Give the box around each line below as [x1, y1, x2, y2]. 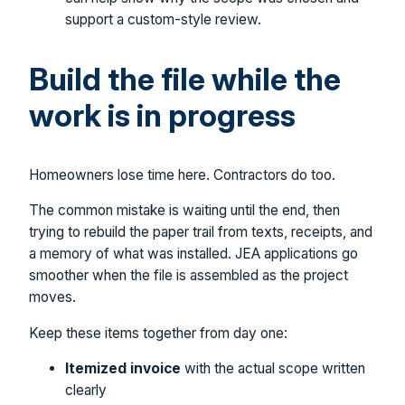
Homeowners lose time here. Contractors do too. [29, 165, 335, 184]
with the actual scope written [181, 360, 365, 378]
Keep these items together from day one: [29, 324, 287, 342]
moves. [29, 288, 76, 306]
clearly [65, 381, 107, 400]
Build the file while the [29, 60, 341, 98]
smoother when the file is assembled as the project [29, 267, 348, 285]
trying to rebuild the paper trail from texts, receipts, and [29, 223, 372, 241]
